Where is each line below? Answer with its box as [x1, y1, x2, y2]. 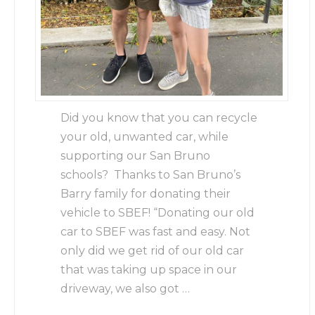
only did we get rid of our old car [60, 244, 245, 258]
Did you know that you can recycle [60, 111, 258, 125]
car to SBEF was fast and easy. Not [60, 225, 251, 239]
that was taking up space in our [60, 263, 238, 277]
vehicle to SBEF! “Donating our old [60, 206, 255, 220]
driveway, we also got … [60, 282, 191, 296]
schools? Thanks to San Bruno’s [60, 168, 241, 182]
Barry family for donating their [60, 187, 231, 201]
